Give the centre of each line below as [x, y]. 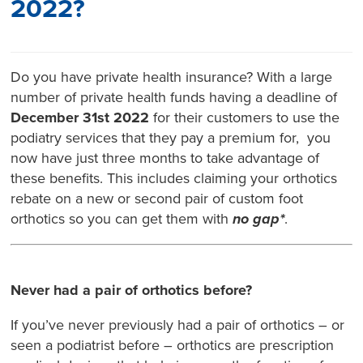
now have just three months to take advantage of [165, 158]
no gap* [259, 219]
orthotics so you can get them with [122, 219]
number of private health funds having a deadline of [174, 98]
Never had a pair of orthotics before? [132, 290]
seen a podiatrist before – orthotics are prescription [173, 346]
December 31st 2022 [80, 118]
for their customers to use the [245, 118]
